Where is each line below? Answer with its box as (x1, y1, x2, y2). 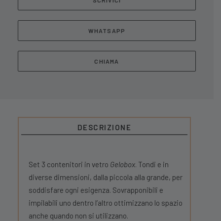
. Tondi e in (135, 160, 169, 169)
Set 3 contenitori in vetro (29, 160, 110, 169)
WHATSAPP (88, 27, 126, 34)
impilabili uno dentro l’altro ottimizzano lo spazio (29, 198, 183, 207)
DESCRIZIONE (77, 123, 132, 132)
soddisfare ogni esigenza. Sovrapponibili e (29, 185, 163, 194)
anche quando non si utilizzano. (29, 211, 128, 220)
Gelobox (110, 160, 135, 169)
